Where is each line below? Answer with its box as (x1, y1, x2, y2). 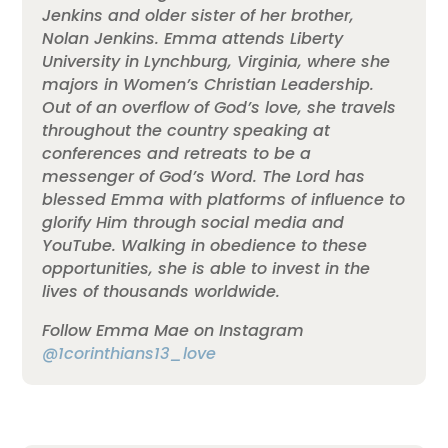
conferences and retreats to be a (42, 142, 312, 166)
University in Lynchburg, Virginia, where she (42, 50, 391, 74)
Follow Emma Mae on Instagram (42, 319, 305, 343)
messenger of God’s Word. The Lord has (42, 165, 366, 189)
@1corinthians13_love (42, 342, 217, 366)
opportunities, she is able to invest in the (42, 257, 371, 281)
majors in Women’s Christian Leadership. (42, 73, 375, 97)
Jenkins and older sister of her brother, (42, 4, 355, 28)
